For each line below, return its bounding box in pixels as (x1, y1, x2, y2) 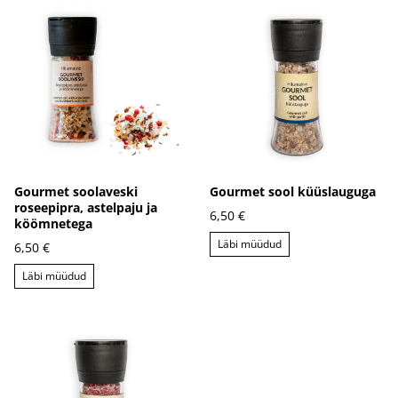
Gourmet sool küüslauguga (210, 182, 376, 200)
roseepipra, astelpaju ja (14, 198, 157, 216)
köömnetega (14, 214, 92, 232)
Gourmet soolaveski (14, 182, 138, 200)
